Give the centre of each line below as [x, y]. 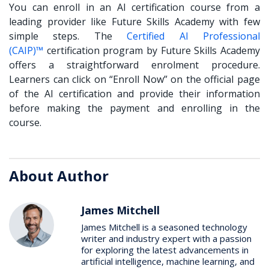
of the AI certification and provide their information [134, 93]
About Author [59, 175]
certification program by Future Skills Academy [152, 50]
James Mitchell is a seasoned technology [164, 227]
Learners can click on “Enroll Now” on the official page [134, 79]
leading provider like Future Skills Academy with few [134, 21]
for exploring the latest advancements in [165, 249]
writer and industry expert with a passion [166, 238]
